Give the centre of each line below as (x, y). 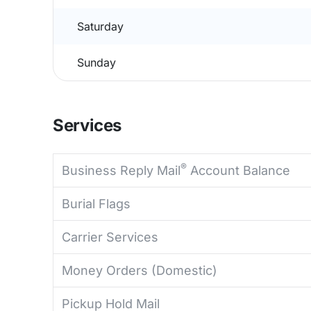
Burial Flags (96, 204)
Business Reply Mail (121, 170)
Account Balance (238, 170)
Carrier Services (110, 237)
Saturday (100, 26)
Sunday (96, 62)
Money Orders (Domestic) (140, 270)
